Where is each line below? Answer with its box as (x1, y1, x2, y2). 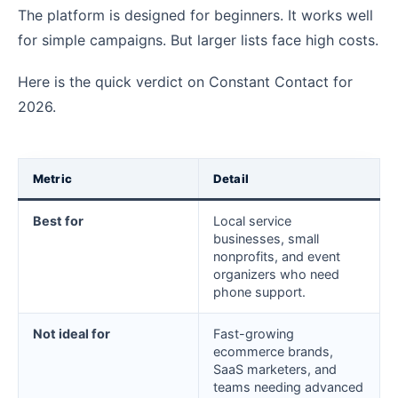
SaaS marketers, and (213, 361, 337, 377)
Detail (213, 171, 249, 186)
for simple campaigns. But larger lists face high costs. (18, 31, 378, 50)
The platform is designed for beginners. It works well (18, 6, 373, 25)
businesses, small (213, 230, 319, 246)
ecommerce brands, (213, 343, 333, 359)
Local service (213, 212, 291, 228)
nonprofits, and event (213, 248, 340, 264)
